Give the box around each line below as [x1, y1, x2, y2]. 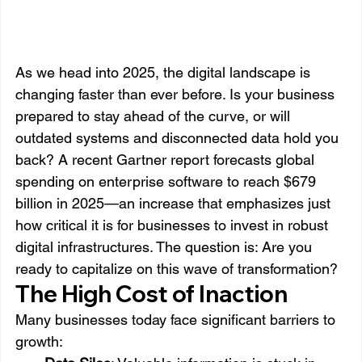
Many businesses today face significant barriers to [15, 311, 339, 329]
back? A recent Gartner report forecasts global [15, 151, 318, 169]
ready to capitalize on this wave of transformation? [15, 260, 338, 278]
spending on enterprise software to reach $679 [15, 173, 320, 191]
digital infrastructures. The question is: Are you [15, 238, 316, 256]
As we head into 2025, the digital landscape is [15, 64, 314, 82]
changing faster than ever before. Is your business [15, 86, 339, 103]
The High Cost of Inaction [15, 280, 288, 309]
